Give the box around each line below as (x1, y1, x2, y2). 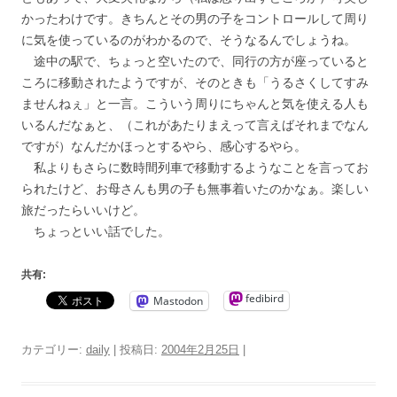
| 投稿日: (110, 342, 161, 356)
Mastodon (153, 292, 203, 308)
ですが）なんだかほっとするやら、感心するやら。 (21, 138, 307, 153)
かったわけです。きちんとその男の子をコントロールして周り (21, 11, 369, 26)
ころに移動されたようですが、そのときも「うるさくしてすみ (21, 74, 369, 90)
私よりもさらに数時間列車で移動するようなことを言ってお (21, 160, 369, 175)
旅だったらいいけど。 (21, 202, 145, 217)
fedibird (245, 291, 284, 307)
